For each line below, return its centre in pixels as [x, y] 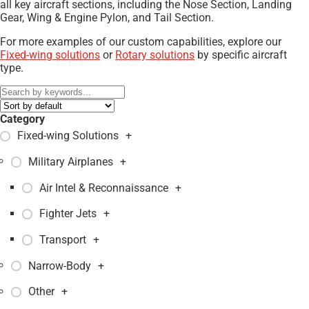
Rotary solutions [155, 55]
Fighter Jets [68, 214]
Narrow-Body [60, 266]
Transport [63, 239]
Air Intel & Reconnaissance [104, 188]
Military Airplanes [71, 161]
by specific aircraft [241, 55]
